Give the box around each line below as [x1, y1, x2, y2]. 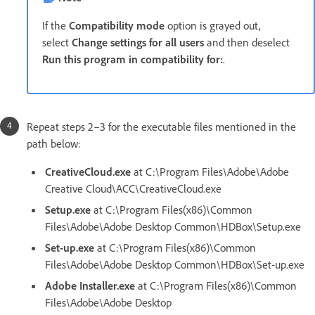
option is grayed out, [165, 18, 261, 33]
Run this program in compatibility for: [42, 52, 223, 67]
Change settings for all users [72, 35, 204, 50]
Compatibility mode [69, 18, 165, 33]
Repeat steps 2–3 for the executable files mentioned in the [27, 120, 296, 134]
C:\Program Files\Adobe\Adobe [146, 165, 289, 179]
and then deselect [204, 35, 290, 50]
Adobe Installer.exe [45, 278, 135, 293]
